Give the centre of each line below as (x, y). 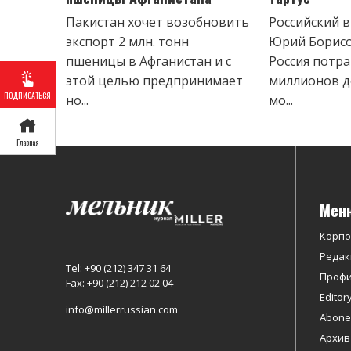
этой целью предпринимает (154, 80)
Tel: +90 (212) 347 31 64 (118, 268)
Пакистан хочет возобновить (157, 22)
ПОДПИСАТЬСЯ (27, 95)
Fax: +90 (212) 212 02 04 (119, 283)
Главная (27, 142)
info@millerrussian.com (122, 310)
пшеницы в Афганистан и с (148, 61)
